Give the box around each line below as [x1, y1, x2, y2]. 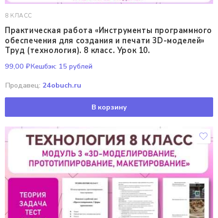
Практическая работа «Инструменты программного [5, 25, 212, 36]
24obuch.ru [42, 80, 81, 90]
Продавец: [5, 80, 42, 90]
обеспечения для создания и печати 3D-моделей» [5, 35, 205, 46]
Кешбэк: [30, 61, 56, 71]
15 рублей [56, 61, 92, 71]
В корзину [91, 102, 127, 112]
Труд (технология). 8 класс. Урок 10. [5, 45, 150, 56]
